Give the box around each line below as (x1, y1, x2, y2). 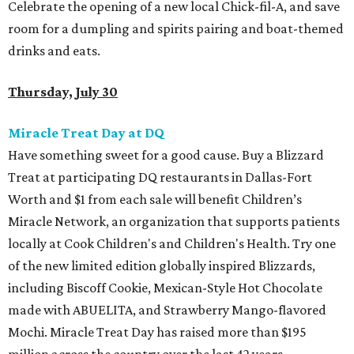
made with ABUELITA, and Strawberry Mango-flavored (8, 302, 326, 318)
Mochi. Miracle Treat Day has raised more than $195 (8, 324, 307, 341)
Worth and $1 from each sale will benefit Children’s (8, 191, 302, 208)
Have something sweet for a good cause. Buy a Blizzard (8, 147, 324, 164)
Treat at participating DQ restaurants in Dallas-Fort (8, 169, 312, 186)
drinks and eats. (8, 43, 100, 59)
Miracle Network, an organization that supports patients (8, 213, 340, 230)
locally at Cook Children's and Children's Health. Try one (8, 235, 336, 252)
